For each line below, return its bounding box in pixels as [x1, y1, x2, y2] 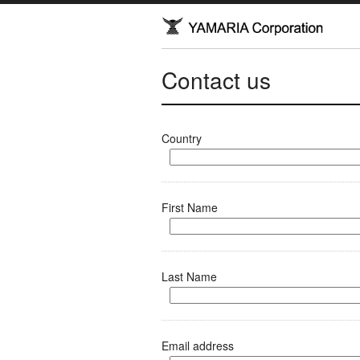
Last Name [161, 268, 217, 284]
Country [161, 130, 202, 146]
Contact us [161, 63, 271, 96]
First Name [161, 199, 218, 215]
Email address [161, 337, 234, 354]
